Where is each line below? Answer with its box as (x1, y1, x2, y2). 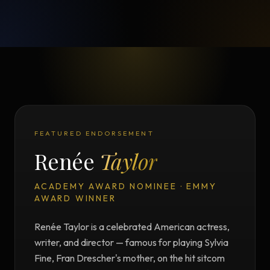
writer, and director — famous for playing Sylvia (34, 236, 228, 249)
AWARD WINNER (34, 193, 116, 204)
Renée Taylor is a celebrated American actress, (34, 221, 230, 233)
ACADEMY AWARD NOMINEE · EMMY (34, 181, 217, 192)
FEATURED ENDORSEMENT (34, 129, 154, 138)
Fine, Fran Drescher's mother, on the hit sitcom (34, 252, 225, 265)
